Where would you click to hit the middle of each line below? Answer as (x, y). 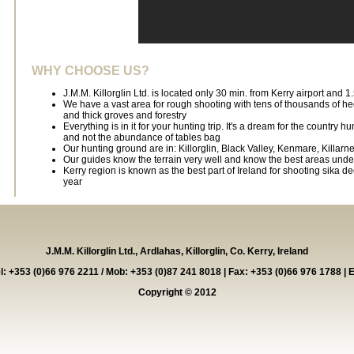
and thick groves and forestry (125, 116)
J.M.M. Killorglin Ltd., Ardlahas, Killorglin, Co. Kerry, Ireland (177, 252)
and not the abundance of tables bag (142, 138)
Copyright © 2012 (177, 293)
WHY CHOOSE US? (90, 70)
